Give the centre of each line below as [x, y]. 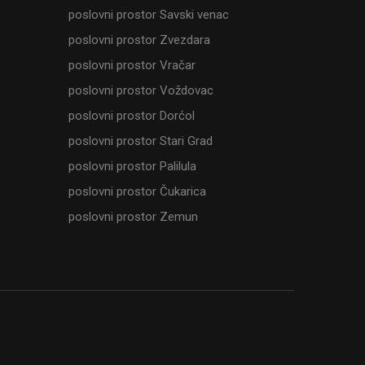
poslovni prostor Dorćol [131, 116]
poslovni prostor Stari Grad [140, 141]
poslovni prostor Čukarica [137, 192]
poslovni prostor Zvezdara [139, 40]
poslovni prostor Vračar [132, 66]
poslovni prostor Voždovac [141, 91]
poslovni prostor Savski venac [148, 15]
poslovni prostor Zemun [133, 217]
